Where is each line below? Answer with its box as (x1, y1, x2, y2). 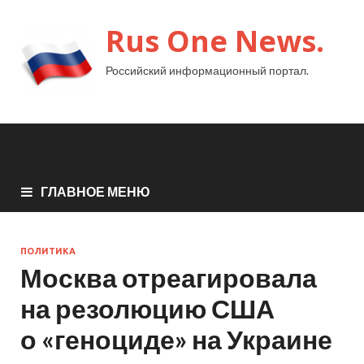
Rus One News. (106, 21, 324, 61)
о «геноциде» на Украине (20, 323, 332, 355)
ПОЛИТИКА (20, 245, 76, 256)
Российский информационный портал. (106, 63, 309, 77)
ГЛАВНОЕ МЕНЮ (41, 183, 150, 199)
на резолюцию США (20, 292, 275, 324)
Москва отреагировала (20, 261, 317, 293)
